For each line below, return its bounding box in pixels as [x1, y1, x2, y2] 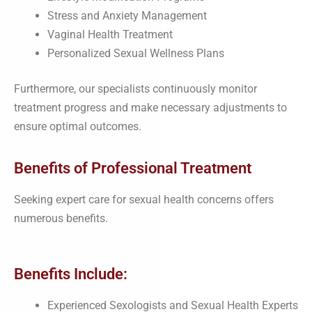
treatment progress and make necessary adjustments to [14, 100, 287, 114]
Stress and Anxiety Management [47, 8, 207, 22]
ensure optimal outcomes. [14, 119, 141, 133]
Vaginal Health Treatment [47, 27, 173, 41]
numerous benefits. [14, 211, 108, 225]
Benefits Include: [14, 265, 127, 283]
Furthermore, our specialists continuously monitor [14, 81, 257, 95]
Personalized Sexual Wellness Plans [47, 46, 224, 60]
